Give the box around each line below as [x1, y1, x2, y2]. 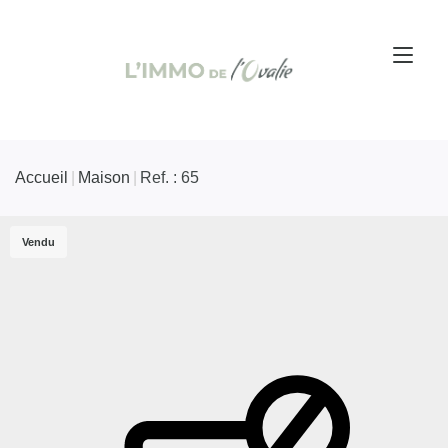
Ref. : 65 [140, 168, 199, 186]
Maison [78, 168, 130, 186]
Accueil [15, 168, 68, 186]
